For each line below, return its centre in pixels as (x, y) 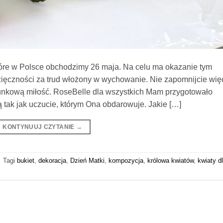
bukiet (26, 161)
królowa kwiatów (170, 161)
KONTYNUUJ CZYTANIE (39, 127)
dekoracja (52, 161)
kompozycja (126, 161)
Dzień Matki (87, 161)
